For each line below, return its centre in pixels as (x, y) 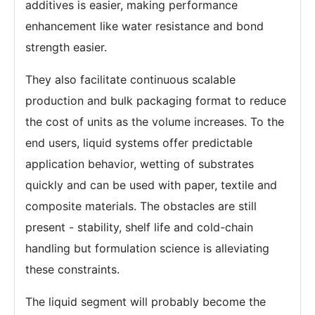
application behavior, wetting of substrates (140, 163)
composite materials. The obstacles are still (141, 206)
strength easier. (66, 47)
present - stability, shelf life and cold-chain (139, 227)
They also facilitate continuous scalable (130, 79)
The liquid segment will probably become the (146, 301)
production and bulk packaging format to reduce (156, 100)
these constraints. (72, 269)
